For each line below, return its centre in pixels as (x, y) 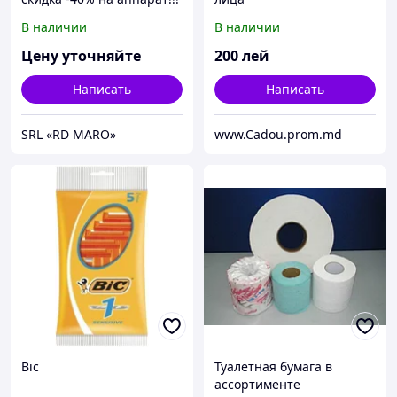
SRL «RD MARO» (69, 135)
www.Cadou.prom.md (278, 135)
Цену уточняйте (81, 56)
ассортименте (257, 385)
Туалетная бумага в (273, 367)
